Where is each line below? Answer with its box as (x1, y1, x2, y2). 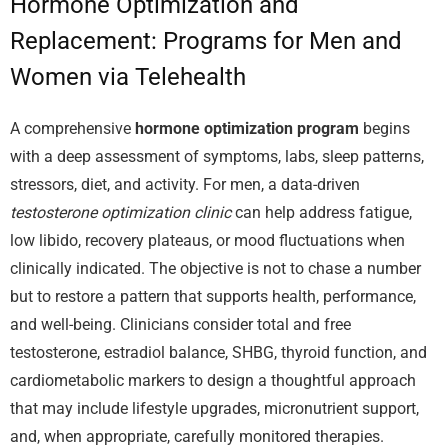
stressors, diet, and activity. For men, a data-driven (10, 174, 360, 194)
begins (359, 118, 410, 138)
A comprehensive (10, 118, 135, 138)
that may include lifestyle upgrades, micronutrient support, (10, 398, 419, 418)
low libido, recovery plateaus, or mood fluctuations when (10, 230, 405, 250)
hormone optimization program (135, 118, 359, 138)
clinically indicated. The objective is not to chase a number (10, 258, 421, 278)
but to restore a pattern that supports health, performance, (10, 286, 416, 306)
